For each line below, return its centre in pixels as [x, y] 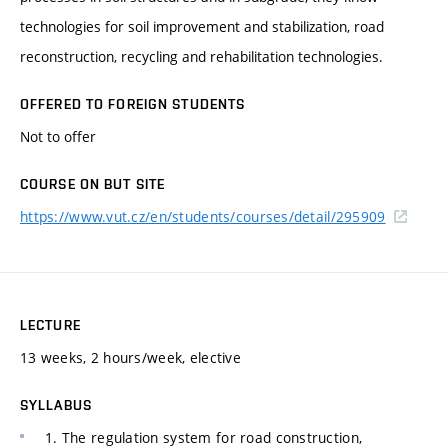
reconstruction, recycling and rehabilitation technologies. [201, 56]
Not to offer [58, 136]
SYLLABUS [56, 404]
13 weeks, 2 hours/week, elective [130, 357]
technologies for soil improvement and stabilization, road [202, 26]
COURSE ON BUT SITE [93, 183]
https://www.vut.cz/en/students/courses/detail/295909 [203, 216]
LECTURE [50, 324]
